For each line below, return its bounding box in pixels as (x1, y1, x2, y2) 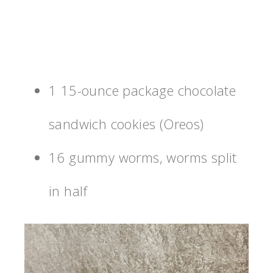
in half (49, 182, 88, 200)
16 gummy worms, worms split (49, 148, 237, 167)
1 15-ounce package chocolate (49, 81, 236, 100)
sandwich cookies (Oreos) (49, 115, 204, 133)
